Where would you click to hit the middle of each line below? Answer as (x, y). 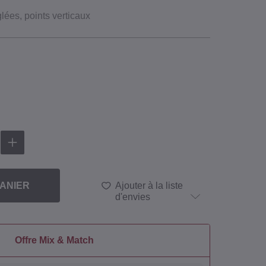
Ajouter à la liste (149, 186)
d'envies (133, 197)
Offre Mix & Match (54, 240)
